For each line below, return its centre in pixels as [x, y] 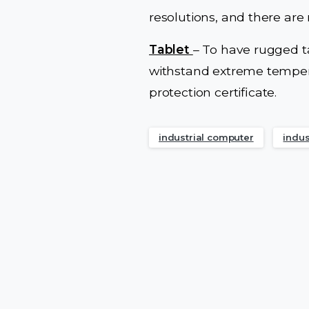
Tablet [169, 49]
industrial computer [206, 137]
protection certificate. [213, 92]
